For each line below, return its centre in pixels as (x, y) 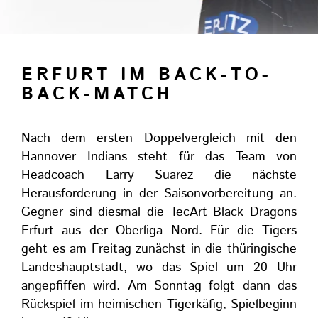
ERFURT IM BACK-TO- (147, 75)
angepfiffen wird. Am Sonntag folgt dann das (159, 286)
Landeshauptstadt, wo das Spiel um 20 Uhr (159, 268)
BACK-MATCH (97, 94)
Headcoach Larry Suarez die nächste (159, 175)
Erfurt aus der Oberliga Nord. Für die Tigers (159, 231)
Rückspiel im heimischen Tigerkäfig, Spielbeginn (159, 305)
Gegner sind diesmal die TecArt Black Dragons (159, 212)
